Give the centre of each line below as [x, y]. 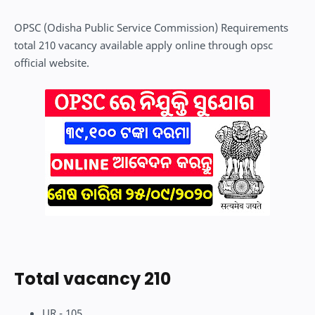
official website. [52, 63]
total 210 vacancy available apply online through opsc [143, 45]
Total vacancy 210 [92, 278]
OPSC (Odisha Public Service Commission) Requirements [151, 27]
